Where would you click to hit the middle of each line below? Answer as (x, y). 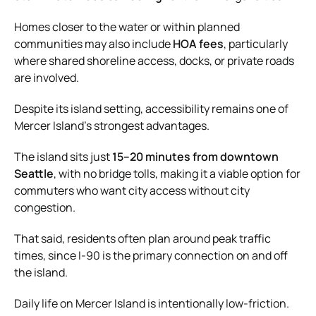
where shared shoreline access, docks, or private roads (154, 60)
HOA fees (198, 43)
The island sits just (63, 156)
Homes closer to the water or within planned (127, 26)
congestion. (45, 207)
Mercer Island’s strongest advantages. (112, 125)
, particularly (256, 43)
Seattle (34, 173)
